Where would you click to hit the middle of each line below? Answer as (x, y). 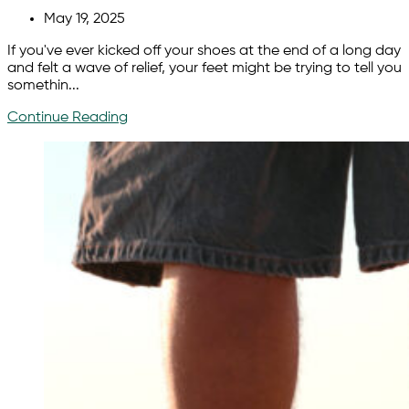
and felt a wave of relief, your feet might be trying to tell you (204, 68)
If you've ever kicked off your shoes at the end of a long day (204, 51)
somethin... (43, 85)
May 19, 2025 (84, 19)
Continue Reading (68, 117)
